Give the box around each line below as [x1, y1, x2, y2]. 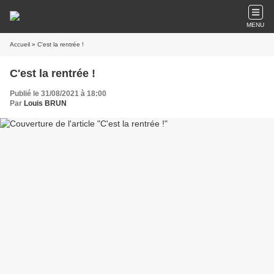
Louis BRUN [24, 99, 67, 108]
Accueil [10, 41, 30, 48]
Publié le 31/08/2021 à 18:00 [10, 89, 106, 98]
